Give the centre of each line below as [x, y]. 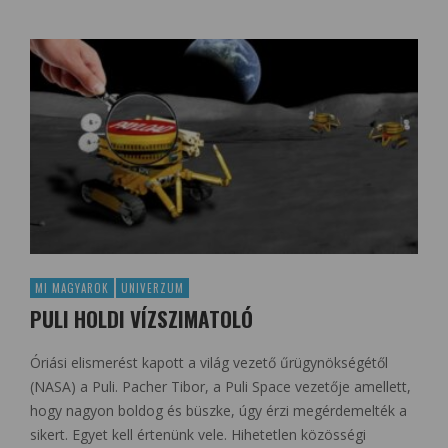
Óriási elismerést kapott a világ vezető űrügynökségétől [209, 363]
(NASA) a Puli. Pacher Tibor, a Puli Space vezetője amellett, [220, 387]
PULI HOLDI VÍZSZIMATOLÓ [141, 319]
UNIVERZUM [152, 288]
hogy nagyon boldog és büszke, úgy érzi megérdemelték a [218, 411]
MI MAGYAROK [72, 288]
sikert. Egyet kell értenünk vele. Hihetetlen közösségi [198, 435]
